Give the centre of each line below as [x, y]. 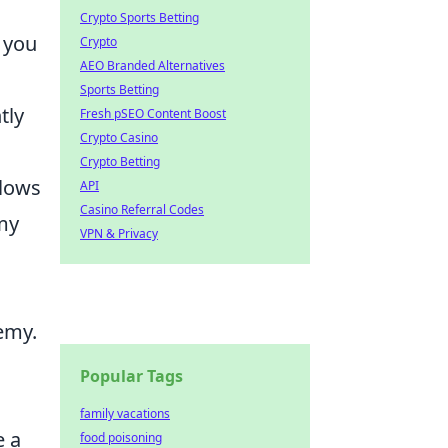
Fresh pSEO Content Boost [153, 113]
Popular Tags [131, 376]
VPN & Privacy [119, 233]
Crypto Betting [120, 161]
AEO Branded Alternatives [152, 65]
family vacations [125, 413]
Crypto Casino [119, 137]
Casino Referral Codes [142, 209]
